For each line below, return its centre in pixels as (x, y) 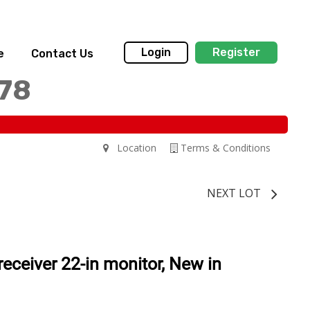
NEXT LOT (234, 193)
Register (236, 53)
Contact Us (62, 54)
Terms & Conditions (224, 147)
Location (133, 147)
